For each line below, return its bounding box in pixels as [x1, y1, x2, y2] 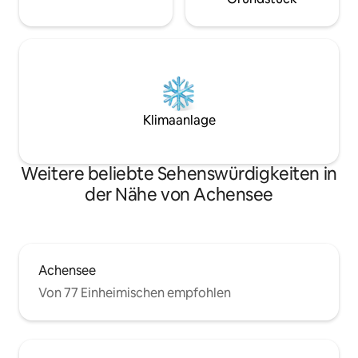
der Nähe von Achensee [85, 182, 273, 206]
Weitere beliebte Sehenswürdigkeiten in [21, 161, 337, 185]
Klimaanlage [142, 111, 216, 129]
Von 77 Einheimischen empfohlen [38, 284, 231, 301]
